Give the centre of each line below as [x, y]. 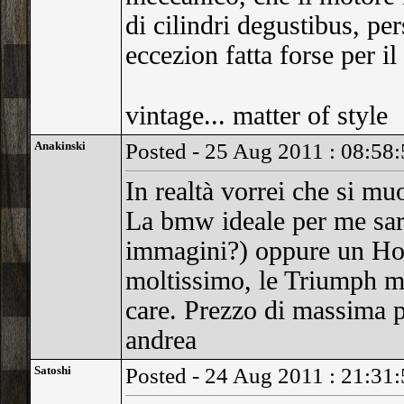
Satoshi [52, 370]
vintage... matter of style [256, 115]
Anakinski [60, 146]
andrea [161, 340]
